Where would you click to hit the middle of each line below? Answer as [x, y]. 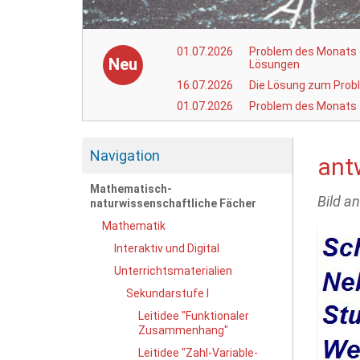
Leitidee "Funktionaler [194, 315]
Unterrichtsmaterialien [173, 270]
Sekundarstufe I [168, 293]
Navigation [125, 155]
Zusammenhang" [183, 330]
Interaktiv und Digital [167, 248]
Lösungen [275, 64]
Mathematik [134, 225]
